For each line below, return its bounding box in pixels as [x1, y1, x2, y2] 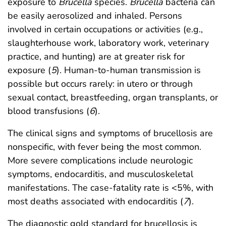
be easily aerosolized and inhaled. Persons [8, 9, 182, 22]
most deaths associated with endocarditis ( [8, 195, 183, 207]
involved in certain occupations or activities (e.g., [8, 23, 203, 35]
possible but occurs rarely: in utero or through [8, 77, 193, 90]
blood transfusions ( [8, 104, 89, 117]
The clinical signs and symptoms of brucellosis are [8, 127, 213, 139]
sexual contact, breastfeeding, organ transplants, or [8, 91, 218, 103]
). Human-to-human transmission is [56, 64, 201, 76]
